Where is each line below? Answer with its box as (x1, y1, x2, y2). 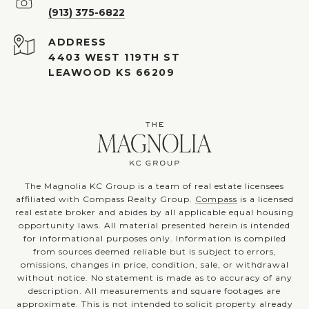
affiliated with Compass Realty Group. (15, 193, 195, 204)
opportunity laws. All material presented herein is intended (19, 219, 290, 230)
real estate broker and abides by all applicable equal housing (15, 206, 294, 217)
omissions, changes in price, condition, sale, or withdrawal (20, 259, 289, 270)
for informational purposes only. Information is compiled (23, 232, 286, 243)
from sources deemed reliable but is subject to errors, (32, 246, 277, 257)
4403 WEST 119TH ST (48, 50, 180, 63)
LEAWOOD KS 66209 (48, 66, 175, 79)
